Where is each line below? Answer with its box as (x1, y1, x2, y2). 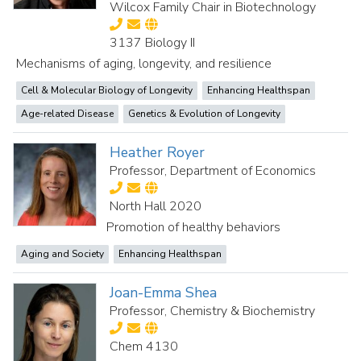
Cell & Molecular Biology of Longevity (21, 84, 193, 97)
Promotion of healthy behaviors (106, 218, 281, 236)
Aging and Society (21, 247, 104, 260)
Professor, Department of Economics (110, 162, 317, 180)
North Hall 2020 (110, 197, 202, 215)
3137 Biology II (110, 34, 196, 52)
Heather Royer (110, 143, 205, 162)
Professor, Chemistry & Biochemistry (110, 302, 316, 320)
